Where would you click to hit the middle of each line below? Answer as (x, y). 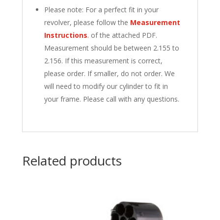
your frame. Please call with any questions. (111, 99)
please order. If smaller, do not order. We (109, 74)
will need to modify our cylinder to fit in (106, 86)
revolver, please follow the (87, 23)
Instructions (66, 35)
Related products (72, 161)
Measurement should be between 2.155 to (111, 48)
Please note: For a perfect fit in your (101, 10)
